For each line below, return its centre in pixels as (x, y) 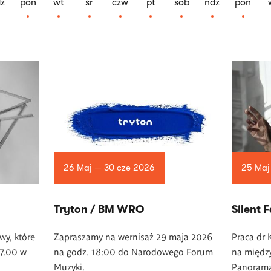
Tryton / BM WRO (99, 209)
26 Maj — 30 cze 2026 (109, 168)
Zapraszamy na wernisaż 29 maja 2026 (133, 236)
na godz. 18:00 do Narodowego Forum (133, 251)
